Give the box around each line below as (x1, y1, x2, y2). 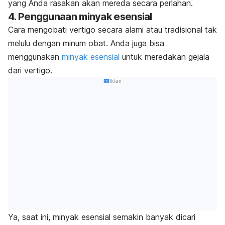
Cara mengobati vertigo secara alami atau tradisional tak (8, 24, 217, 35)
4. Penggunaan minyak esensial (8, 10, 152, 23)
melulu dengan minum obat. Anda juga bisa (8, 38, 164, 48)
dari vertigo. (8, 65, 52, 75)
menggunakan (8, 51, 62, 62)
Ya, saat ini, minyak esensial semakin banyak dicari (8, 212, 195, 222)
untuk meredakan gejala (120, 51, 209, 62)
